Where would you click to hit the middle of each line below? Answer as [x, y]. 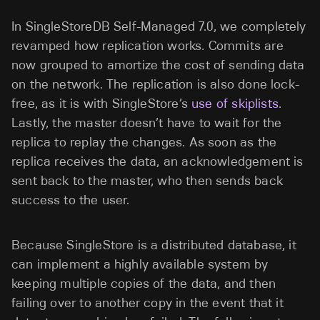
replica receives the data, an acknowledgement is [157, 161]
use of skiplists [235, 103]
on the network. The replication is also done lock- [155, 84]
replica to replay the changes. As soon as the [144, 142]
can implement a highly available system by [140, 264]
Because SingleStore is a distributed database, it [154, 245]
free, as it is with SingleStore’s [102, 103]
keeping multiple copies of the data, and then [144, 283]
